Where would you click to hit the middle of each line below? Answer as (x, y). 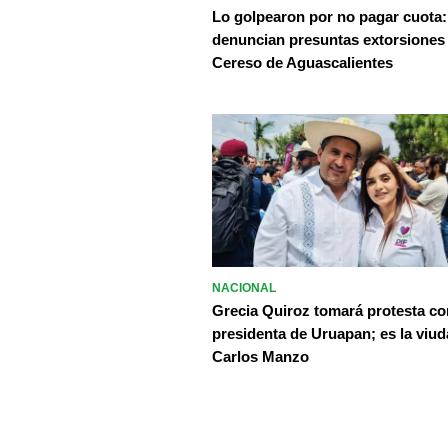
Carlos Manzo (260, 357)
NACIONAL (243, 288)
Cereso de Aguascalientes (302, 62)
